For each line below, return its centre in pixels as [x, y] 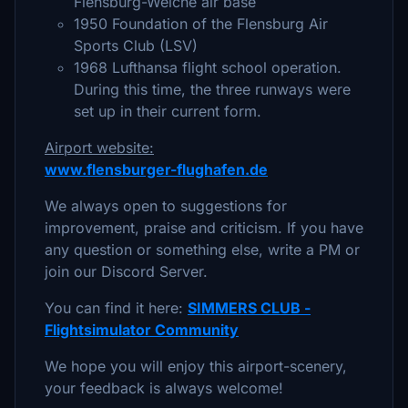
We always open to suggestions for [166, 206]
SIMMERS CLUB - [249, 308]
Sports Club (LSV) [136, 46]
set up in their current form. [168, 111]
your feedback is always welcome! [164, 388]
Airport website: [99, 148]
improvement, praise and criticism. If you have [204, 228]
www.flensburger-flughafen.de [156, 169]
